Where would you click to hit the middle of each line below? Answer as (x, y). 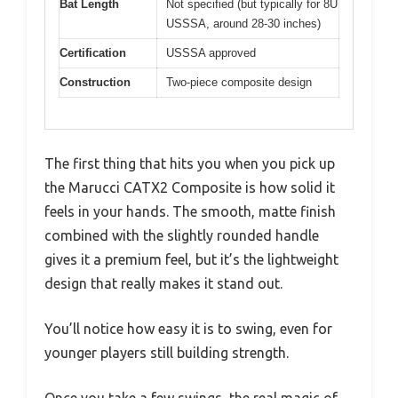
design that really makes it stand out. (163, 283)
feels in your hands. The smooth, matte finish (190, 211)
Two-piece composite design (239, 83)
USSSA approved (211, 53)
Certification (93, 53)
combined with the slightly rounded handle (182, 235)
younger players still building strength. (167, 352)
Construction (95, 83)
